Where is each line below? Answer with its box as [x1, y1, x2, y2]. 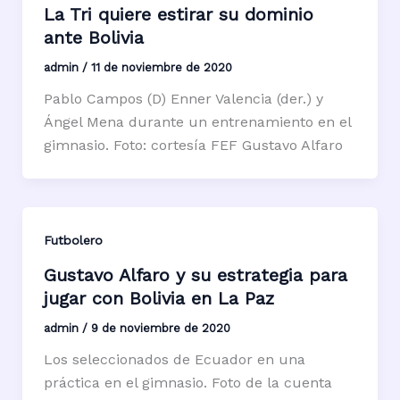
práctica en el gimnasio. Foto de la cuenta [43, 373, 332, 391]
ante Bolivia [43, 27, 144, 49]
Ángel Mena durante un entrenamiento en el [43, 113, 351, 131]
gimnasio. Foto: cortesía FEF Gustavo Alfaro [43, 137, 343, 154]
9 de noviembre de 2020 [90, 321, 230, 335]
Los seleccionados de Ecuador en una [43, 350, 305, 368]
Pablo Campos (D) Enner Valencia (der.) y [43, 90, 323, 108]
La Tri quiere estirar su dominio [43, 4, 313, 26]
